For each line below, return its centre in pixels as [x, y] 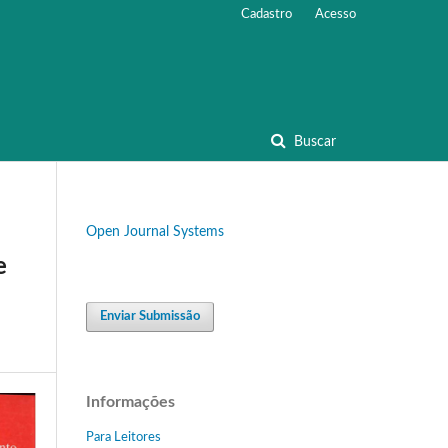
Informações [130, 401]
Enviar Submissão [150, 316]
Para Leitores [123, 437]
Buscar [313, 141]
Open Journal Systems [155, 231]
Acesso [335, 14]
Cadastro [266, 14]
